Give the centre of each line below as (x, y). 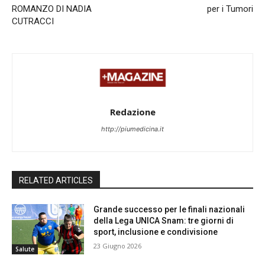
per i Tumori (230, 9)
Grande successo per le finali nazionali (169, 209)
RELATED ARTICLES (56, 180)
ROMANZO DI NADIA (52, 9)
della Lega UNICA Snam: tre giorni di (164, 220)
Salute (25, 249)
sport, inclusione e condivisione (156, 232)
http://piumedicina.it (132, 129)
